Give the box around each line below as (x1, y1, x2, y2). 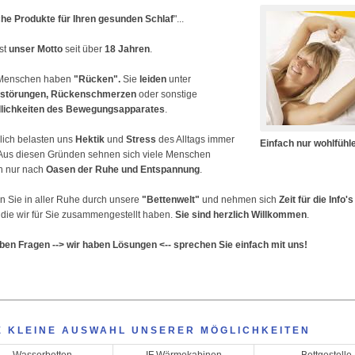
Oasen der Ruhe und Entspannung (46, 164, 200, 175)
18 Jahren (105, 44, 150, 55)
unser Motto (9, 44, 63, 55)
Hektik (75, 134, 105, 145)
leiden (139, 74, 166, 85)
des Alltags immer (156, 134, 235, 145)
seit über (63, 44, 105, 55)
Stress (126, 134, 156, 145)
